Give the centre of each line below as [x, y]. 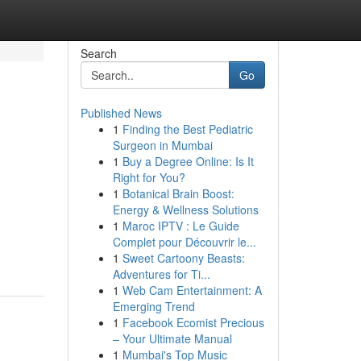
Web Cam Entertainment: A [192, 290]
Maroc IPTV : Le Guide [180, 226]
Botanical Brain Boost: [178, 193]
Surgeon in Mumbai [162, 145]
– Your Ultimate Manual [172, 338]
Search [98, 53]
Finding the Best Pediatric [187, 129]
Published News [121, 113]
